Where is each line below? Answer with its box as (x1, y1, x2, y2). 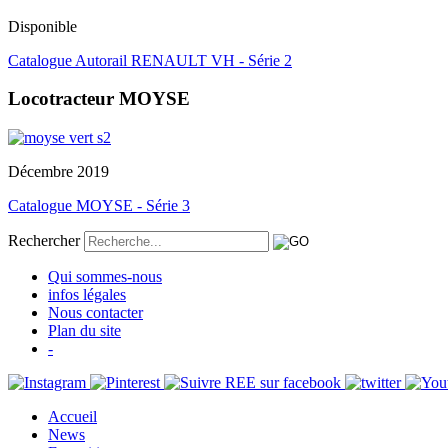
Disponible (8, 17, 77, 35)
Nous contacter (48, 304, 143, 322)
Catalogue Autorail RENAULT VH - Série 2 (8, 51, 292, 69)
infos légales (48, 286, 126, 304)
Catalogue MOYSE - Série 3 (8, 197, 190, 215)
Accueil (48, 408, 97, 426)
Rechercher (8, 232, 80, 250)
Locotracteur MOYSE (8, 88, 190, 110)
